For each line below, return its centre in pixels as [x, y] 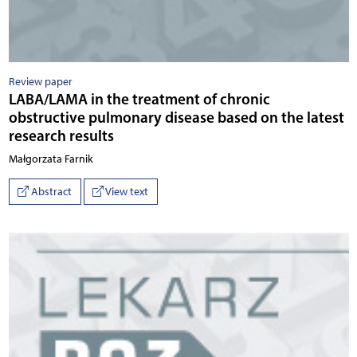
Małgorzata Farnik [51, 159]
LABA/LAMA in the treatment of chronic [139, 98]
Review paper [40, 81]
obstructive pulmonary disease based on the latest [176, 117]
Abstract [50, 192]
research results [61, 135]
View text [126, 192]
